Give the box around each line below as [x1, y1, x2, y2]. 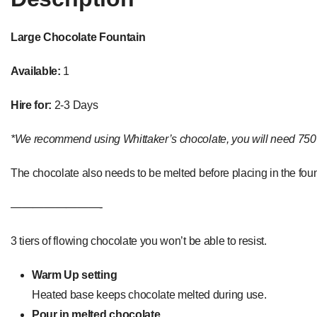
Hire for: [11, 98, 52, 111]
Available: [11, 64, 61, 77]
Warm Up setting [32, 268, 117, 281]
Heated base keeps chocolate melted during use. [32, 288, 267, 301]
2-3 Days [52, 98, 98, 111]
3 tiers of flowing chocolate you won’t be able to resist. [11, 234, 267, 247]
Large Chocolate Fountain [11, 30, 148, 43]
